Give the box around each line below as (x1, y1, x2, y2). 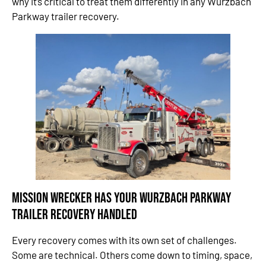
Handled (97, 205, 140, 223)
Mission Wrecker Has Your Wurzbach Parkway (12, 189, 231, 207)
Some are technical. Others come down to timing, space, (12, 248, 252, 261)
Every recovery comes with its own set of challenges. (12, 233, 237, 246)
